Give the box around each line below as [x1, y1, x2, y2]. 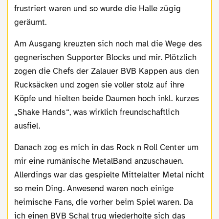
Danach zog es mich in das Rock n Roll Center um [14, 142, 20, 153]
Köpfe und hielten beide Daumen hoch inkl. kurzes [14, 93, 199, 104]
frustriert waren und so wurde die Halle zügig [14, 3, 181, 14]
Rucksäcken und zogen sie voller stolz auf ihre [14, 80, 184, 90]
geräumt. [14, 17, 47, 28]
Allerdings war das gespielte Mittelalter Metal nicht [14, 170, 204, 180]
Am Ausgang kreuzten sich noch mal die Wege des [14, 39, 20, 49]
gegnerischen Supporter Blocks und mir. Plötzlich [14, 52, 197, 63]
